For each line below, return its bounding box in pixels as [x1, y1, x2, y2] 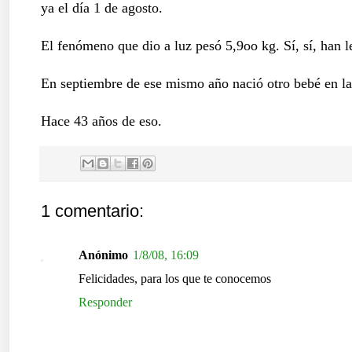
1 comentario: [41, 200, 144, 221]
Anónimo [79, 247, 128, 262]
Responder [79, 295, 132, 309]
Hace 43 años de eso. [41, 112, 162, 129]
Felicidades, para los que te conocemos [79, 271, 271, 285]
